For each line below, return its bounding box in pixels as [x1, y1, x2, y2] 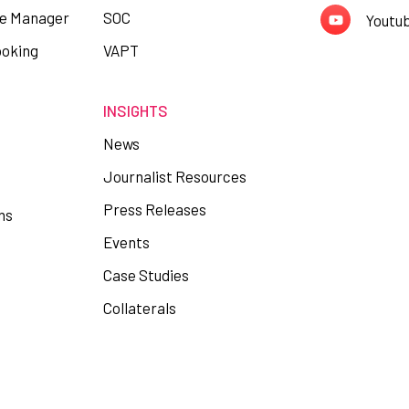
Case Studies [102, 266, 189, 284]
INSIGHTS [102, 101, 168, 120]
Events [102, 233, 150, 251]
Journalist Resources [102, 167, 246, 185]
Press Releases [102, 200, 206, 218]
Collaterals [102, 299, 176, 317]
